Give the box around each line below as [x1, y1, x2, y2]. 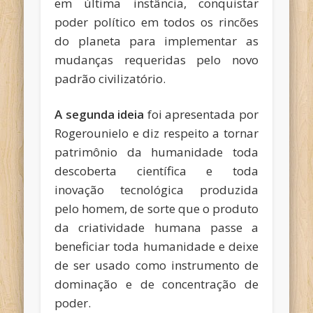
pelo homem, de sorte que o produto [54, 201, 259, 217]
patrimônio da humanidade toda [54, 144, 259, 161]
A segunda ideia [54, 106, 145, 123]
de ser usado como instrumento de [54, 257, 259, 274]
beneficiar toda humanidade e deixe [54, 238, 259, 255]
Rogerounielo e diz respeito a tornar [54, 125, 259, 142]
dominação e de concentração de [54, 276, 259, 293]
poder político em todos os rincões [54, 14, 259, 31]
